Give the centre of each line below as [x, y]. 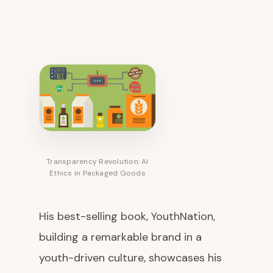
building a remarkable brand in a [120, 237]
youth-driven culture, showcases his [130, 258]
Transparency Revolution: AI [97, 162]
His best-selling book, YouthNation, [127, 217]
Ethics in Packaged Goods [97, 173]
